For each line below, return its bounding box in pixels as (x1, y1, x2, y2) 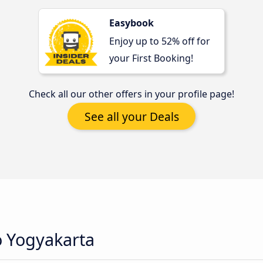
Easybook (109, 16, 154, 29)
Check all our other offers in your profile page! (29, 87, 234, 100)
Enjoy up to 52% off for (109, 34, 210, 48)
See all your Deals (84, 108, 179, 124)
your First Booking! (109, 51, 193, 65)
